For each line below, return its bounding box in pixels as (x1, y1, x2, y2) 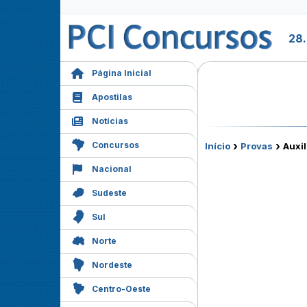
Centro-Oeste (92, 284, 151, 294)
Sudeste (92, 188, 127, 198)
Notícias (92, 116, 128, 126)
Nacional (92, 164, 132, 174)
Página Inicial (92, 68, 151, 78)
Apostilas (92, 92, 132, 102)
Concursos (92, 140, 139, 150)
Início (205, 140, 230, 151)
